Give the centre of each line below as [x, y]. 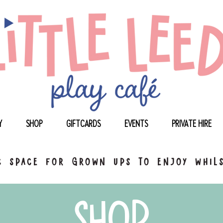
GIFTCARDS [83, 124]
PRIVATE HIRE [192, 124]
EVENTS [136, 124]
